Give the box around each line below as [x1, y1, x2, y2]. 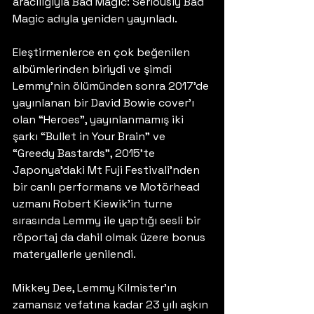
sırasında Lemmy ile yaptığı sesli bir [13, 213, 203, 228]
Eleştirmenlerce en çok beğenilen [13, 45, 193, 60]
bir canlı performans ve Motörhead [13, 179, 203, 194]
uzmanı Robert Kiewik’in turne [13, 196, 175, 211]
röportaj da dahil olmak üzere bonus [13, 230, 208, 245]
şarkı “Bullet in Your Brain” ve [13, 129, 168, 144]
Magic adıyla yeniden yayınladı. [13, 11, 177, 26]
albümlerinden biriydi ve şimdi [13, 62, 175, 76]
